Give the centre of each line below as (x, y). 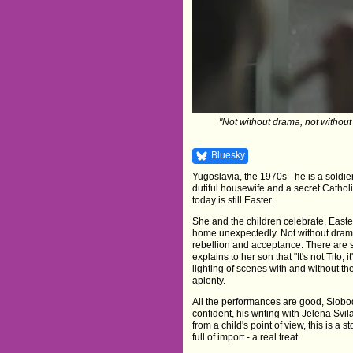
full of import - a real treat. (247, 338)
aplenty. (209, 281)
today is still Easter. (233, 201)
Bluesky (229, 156)
